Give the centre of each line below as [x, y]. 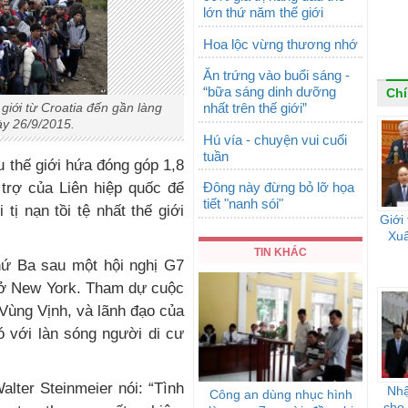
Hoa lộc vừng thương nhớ [280, 44]
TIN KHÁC [280, 252]
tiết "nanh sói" [243, 204]
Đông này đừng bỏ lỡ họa [279, 187]
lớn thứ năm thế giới [263, 12]
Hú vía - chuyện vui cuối [275, 139]
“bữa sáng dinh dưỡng [270, 92]
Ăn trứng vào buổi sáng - [276, 75]
